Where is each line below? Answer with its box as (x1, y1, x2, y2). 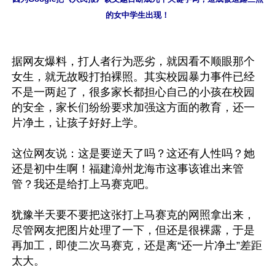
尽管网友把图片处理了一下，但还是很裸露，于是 (12, 224, 255, 236)
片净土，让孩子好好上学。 (12, 117, 144, 129)
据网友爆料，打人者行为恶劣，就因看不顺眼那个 (12, 55, 255, 68)
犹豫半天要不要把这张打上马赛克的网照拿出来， (12, 209, 255, 221)
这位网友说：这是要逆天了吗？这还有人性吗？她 (12, 147, 255, 160)
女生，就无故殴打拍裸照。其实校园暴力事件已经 (12, 71, 255, 83)
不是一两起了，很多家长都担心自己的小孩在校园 (12, 86, 255, 98)
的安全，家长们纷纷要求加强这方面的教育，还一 (12, 101, 255, 114)
